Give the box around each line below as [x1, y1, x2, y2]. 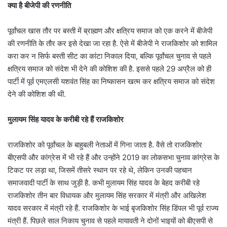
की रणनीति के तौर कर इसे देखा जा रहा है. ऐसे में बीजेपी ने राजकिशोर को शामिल [8, 39, 217, 49]
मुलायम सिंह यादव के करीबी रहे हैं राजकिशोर [8, 115, 124, 125]
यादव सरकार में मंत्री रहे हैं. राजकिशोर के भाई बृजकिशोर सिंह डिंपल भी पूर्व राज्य [8, 203, 218, 213]
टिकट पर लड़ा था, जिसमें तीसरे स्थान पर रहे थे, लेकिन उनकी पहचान [8, 165, 192, 175]
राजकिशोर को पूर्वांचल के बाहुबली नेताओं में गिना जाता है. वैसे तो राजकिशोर [8, 140, 202, 150]
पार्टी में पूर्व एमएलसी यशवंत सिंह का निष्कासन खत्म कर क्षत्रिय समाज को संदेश [8, 77, 215, 87]
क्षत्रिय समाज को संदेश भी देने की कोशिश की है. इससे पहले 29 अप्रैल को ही [8, 64, 211, 74]
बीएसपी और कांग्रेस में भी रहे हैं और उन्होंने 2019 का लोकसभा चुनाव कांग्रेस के [8, 153, 219, 163]
